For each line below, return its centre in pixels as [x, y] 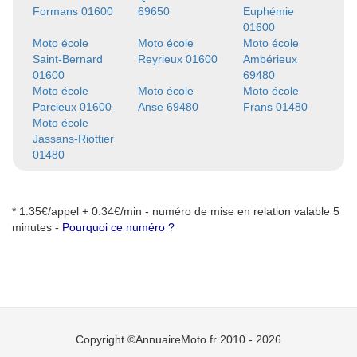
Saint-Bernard [68, 59]
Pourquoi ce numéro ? [118, 227]
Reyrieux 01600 [177, 59]
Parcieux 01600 [72, 107]
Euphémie [268, 11]
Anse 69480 [168, 107]
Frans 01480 [275, 107]
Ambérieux [270, 59]
